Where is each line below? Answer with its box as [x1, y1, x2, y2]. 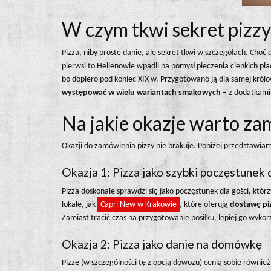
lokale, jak [62, 200, 97, 209]
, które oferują [180, 200, 228, 209]
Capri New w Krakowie [100, 200, 177, 209]
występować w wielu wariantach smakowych [62, 88, 221, 97]
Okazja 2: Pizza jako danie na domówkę [62, 237, 262, 251]
